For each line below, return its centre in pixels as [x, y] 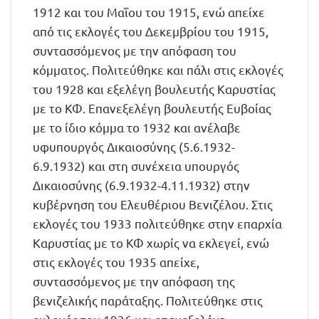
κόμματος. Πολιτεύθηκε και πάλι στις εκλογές [158, 69]
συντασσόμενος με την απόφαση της [134, 281]
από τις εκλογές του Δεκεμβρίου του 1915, [151, 31]
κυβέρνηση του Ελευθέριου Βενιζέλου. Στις [153, 204]
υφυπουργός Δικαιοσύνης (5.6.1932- [134, 146]
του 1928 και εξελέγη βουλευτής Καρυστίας [154, 89]
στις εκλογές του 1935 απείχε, [116, 262]
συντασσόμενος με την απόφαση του [135, 50]
